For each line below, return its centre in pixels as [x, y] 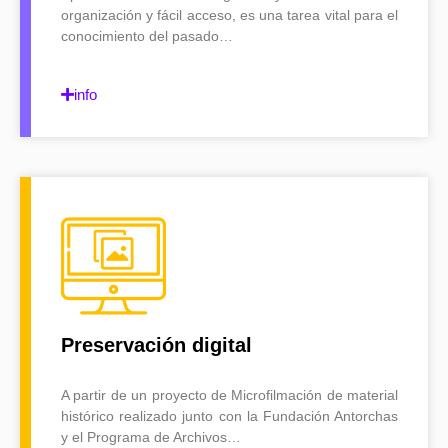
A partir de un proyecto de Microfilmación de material [229, 395]
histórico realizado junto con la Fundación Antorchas [229, 416]
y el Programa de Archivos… [151, 437]
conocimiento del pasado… [147, 35]
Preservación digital [156, 345]
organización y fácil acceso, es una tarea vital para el [229, 14]
